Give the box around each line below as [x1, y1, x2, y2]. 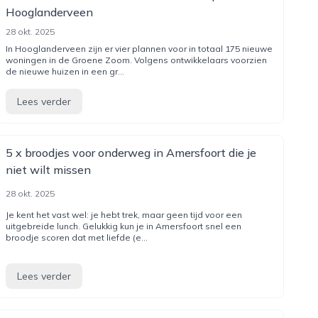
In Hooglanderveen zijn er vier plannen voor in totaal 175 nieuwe [5, 43, 273, 54]
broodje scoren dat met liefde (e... [5, 232, 148, 243]
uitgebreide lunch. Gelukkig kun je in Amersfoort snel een [5, 221, 241, 231]
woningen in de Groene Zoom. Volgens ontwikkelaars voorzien [5, 55, 267, 65]
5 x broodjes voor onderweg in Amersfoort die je [5, 146, 256, 160]
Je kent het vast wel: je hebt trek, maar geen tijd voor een [5, 209, 242, 220]
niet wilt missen [5, 163, 91, 177]
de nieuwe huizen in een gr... [5, 66, 124, 77]
